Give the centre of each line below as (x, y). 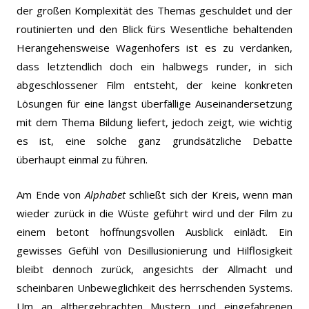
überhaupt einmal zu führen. (82, 159)
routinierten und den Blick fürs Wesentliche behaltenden (154, 29)
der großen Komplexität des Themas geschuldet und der (154, 10)
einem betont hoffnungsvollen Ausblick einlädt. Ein (154, 231)
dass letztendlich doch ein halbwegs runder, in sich (154, 66)
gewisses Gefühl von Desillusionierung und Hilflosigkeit (154, 250)
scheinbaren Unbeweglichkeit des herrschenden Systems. (154, 287)
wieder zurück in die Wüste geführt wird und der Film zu (154, 213)
